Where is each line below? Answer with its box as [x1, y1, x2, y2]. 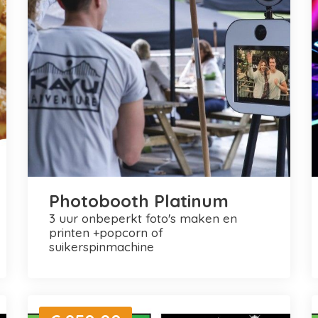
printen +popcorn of [48, 224, 163, 240]
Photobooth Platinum [48, 190, 229, 212]
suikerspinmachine [48, 238, 154, 254]
